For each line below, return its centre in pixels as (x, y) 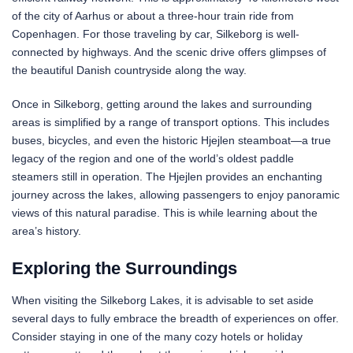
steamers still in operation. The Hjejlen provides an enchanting (167, 176)
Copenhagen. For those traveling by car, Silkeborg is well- (156, 33)
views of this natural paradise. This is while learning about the (165, 212)
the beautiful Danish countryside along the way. (129, 70)
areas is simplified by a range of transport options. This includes (171, 122)
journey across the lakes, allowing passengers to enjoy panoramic (176, 194)
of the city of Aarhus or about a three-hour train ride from (153, 15)
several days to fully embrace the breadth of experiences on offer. (175, 318)
